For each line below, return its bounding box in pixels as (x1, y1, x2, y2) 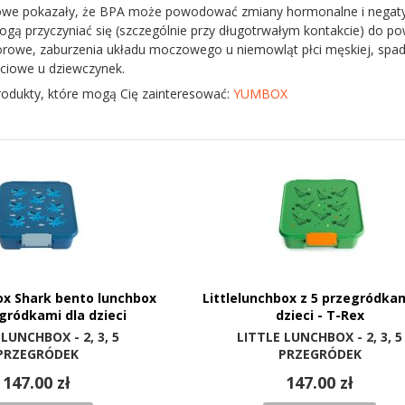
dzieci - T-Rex (275, 306, 364, 325)
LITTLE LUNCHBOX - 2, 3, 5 (237, 328, 403, 346)
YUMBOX (233, 85, 287, 103)
